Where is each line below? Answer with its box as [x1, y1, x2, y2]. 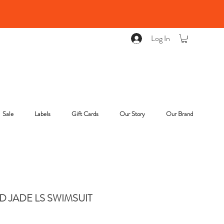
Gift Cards [71, 109, 98, 118]
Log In [151, 32, 170, 44]
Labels [34, 109, 50, 118]
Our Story [119, 109, 145, 118]
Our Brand [166, 109, 193, 118]
